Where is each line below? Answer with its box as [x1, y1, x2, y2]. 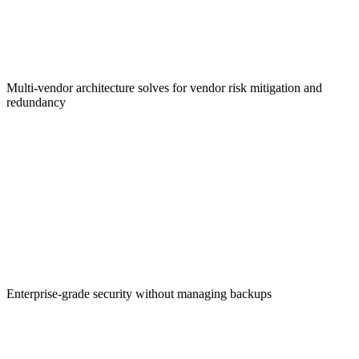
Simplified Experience [6, 248, 166, 270]
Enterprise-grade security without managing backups [6, 286, 272, 301]
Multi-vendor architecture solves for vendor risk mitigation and [6, 80, 322, 95]
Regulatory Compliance [6, 42, 176, 64]
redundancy [6, 95, 66, 109]
